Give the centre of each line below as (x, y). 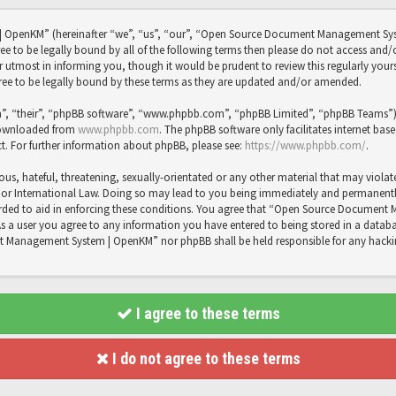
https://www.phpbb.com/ (305, 145)
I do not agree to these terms (204, 358)
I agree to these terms (206, 313)
